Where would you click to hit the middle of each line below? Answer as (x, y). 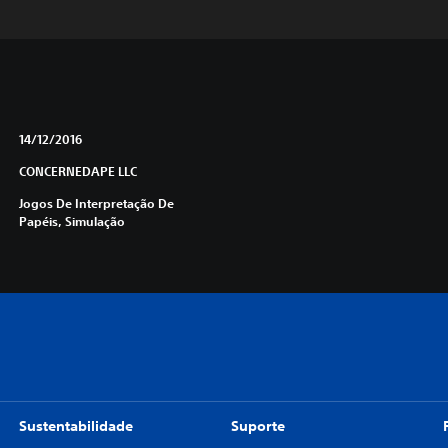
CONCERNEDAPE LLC (77, 171)
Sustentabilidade (75, 426)
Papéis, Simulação (71, 221)
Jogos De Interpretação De (96, 203)
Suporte (257, 426)
